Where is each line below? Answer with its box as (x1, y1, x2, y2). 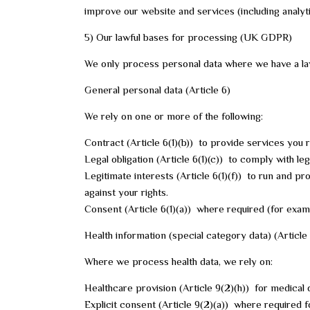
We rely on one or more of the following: (84, 110, 263, 122)
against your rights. (84, 186, 168, 198)
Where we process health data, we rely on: (84, 255, 273, 267)
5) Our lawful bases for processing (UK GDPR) (84, 31, 292, 43)
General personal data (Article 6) (84, 84, 230, 95)
